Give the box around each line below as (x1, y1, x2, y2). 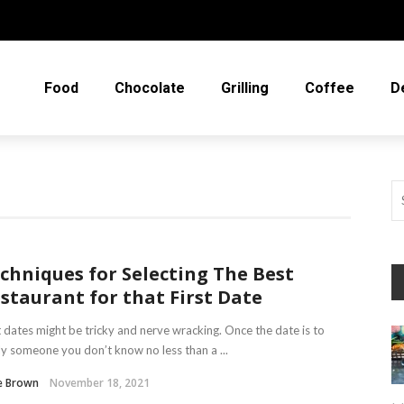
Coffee (305, 79, 354, 96)
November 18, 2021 (50, 375, 150, 390)
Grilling (221, 79, 269, 96)
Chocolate (115, 79, 185, 96)
